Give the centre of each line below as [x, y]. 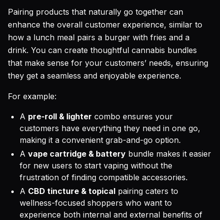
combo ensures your [132, 116]
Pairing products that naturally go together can [96, 12]
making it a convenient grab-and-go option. [100, 140]
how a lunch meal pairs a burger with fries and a [99, 37]
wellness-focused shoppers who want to [96, 203]
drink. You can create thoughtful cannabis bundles [102, 50]
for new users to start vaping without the [96, 165]
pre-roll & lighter [60, 116]
